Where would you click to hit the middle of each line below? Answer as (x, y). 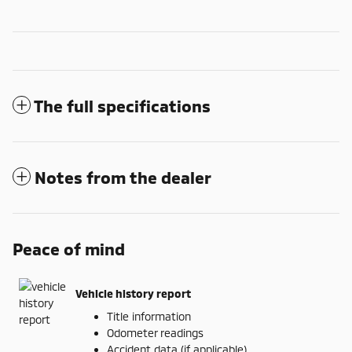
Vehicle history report (133, 293)
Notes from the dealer (123, 178)
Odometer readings (155, 333)
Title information (149, 317)
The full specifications (122, 106)
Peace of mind (69, 249)
